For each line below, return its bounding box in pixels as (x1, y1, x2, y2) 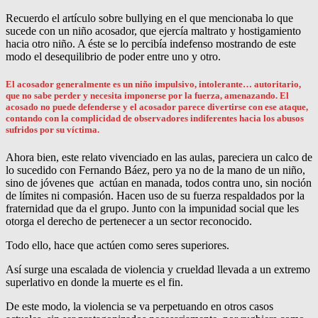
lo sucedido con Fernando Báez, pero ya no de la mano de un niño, (6, 164, 305, 177)
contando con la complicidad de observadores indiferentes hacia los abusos (6, 113, 304, 124)
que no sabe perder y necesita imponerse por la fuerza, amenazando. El (6, 90, 289, 102)
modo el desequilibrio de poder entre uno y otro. (6, 50, 221, 63)
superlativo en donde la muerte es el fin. (6, 276, 183, 289)
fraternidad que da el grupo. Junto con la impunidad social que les (6, 202, 299, 215)
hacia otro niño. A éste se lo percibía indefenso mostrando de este (6, 38, 296, 50)
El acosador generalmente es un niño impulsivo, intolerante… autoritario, (6, 79, 301, 90)
